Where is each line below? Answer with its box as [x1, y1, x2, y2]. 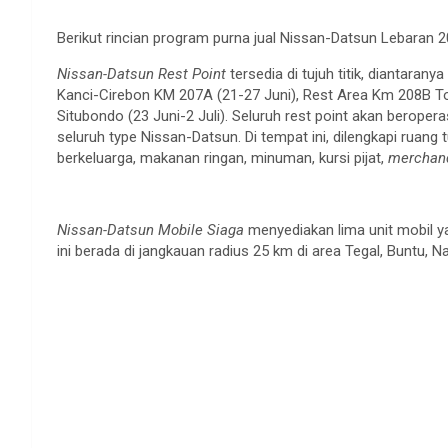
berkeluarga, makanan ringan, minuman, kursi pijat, [57, 148, 388, 167]
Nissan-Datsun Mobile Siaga [57, 220, 244, 239]
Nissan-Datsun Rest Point [57, 64, 226, 83]
